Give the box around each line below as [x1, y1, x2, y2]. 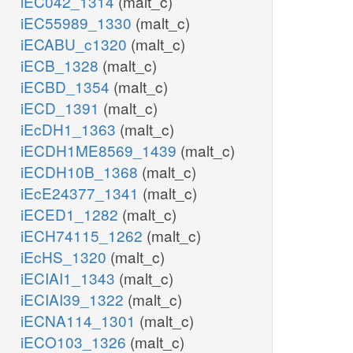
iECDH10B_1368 [20, 161, 142, 183]
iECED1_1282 [20, 203, 122, 225]
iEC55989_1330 [20, 12, 136, 34]
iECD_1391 [20, 97, 103, 119]
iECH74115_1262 [20, 225, 147, 247]
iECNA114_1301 [20, 310, 139, 332]
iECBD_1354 [20, 76, 113, 98]
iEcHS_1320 [20, 246, 110, 268]
